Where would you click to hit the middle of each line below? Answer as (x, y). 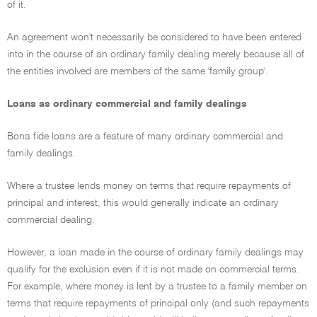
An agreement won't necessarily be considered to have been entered (154, 38)
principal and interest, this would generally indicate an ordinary (143, 203)
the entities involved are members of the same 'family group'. (138, 71)
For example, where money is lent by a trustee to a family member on (157, 287)
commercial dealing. (51, 220)
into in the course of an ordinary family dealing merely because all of (156, 54)
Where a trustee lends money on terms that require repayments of (149, 186)
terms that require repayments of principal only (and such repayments (158, 304)
